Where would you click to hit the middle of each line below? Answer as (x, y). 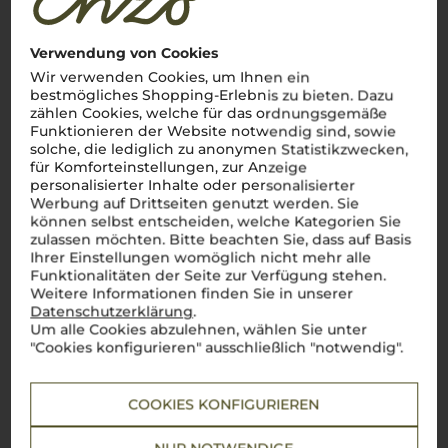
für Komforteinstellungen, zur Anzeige (169, 167)
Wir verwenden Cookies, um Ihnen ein (170, 77)
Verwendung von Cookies (124, 53)
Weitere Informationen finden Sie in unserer (192, 293)
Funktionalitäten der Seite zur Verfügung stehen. (208, 275)
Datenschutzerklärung (112, 311)
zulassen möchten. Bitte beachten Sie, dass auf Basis (221, 239)
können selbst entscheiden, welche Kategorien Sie (216, 221)
